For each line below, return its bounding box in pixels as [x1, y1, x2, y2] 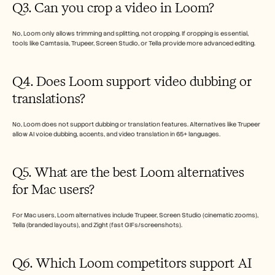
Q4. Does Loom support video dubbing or [12, 72, 252, 90]
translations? [12, 89, 85, 107]
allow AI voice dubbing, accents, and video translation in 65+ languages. [12, 130, 220, 138]
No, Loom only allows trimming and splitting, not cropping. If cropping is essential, [12, 29, 249, 37]
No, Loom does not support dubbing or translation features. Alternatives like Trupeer [12, 120, 260, 128]
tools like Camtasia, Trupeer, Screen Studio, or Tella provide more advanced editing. [12, 39, 255, 47]
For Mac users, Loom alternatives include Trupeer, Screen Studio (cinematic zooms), [12, 211, 258, 219]
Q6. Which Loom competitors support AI [12, 254, 252, 272]
